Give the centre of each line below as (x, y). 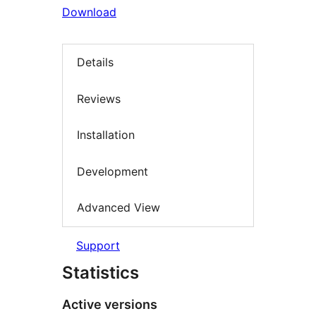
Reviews (99, 98)
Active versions (110, 304)
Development (113, 171)
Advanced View (119, 208)
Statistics (101, 272)
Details (95, 62)
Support (98, 245)
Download (89, 12)
